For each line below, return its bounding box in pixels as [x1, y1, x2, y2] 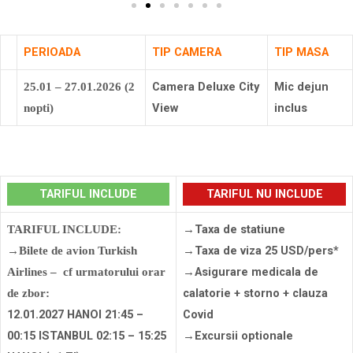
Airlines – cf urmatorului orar [7, 266, 165, 279]
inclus [274, 101, 307, 116]
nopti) [24, 102, 54, 115]
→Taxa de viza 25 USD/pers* [183, 243, 339, 258]
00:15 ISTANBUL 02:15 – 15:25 [7, 329, 166, 344]
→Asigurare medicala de [183, 265, 318, 280]
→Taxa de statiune [183, 222, 285, 237]
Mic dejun [274, 80, 329, 95]
